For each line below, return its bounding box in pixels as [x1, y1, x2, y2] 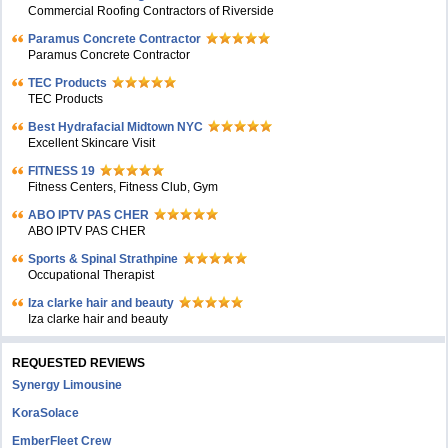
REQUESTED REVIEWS [12, 356, 146, 370]
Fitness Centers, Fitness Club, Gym [28, 180, 219, 194]
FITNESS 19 [28, 164, 96, 178]
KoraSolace [12, 406, 80, 420]
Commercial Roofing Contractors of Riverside [28, 4, 275, 18]
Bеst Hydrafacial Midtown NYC [28, 120, 204, 134]
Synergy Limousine [12, 378, 123, 392]
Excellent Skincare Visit [28, 136, 156, 150]
